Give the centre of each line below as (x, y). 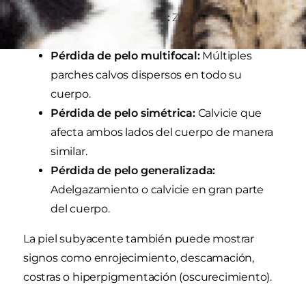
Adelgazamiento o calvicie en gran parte (157, 190)
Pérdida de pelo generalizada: (133, 171)
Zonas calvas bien (218, 18)
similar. (69, 152)
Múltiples (226, 56)
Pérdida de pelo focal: (110, 18)
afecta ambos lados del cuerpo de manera (162, 133)
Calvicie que (228, 113)
